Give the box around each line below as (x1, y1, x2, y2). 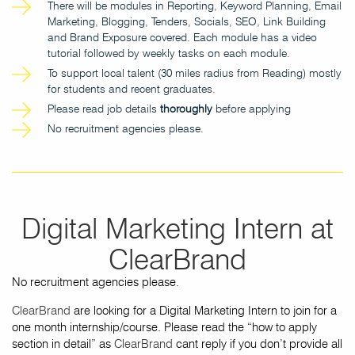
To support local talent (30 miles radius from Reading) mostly (48, 67, 342, 79)
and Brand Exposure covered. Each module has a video (48, 31, 317, 44)
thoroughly (160, 102, 212, 115)
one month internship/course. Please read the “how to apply (12, 320, 317, 334)
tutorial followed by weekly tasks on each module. (48, 47, 290, 59)
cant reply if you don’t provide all (173, 337, 342, 351)
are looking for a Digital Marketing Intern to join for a (71, 303, 337, 318)
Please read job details (48, 102, 160, 115)
